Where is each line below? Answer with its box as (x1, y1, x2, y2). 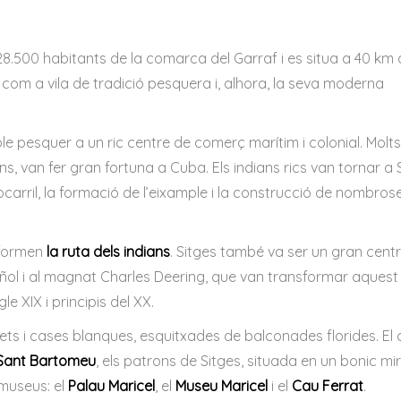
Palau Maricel (68, 377, 155, 395)
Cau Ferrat (292, 377, 363, 395)
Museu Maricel (175, 377, 268, 395)
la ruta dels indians (47, 243, 170, 260)
